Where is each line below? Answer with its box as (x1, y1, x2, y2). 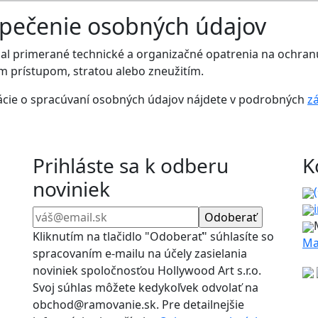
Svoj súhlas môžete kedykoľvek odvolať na (33, 280, 258, 296)
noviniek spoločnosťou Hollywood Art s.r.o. (33, 263, 261, 279)
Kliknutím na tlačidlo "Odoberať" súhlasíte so (33, 229, 274, 245)
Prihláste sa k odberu (33, 152, 229, 180)
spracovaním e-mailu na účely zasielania (33, 246, 247, 262)
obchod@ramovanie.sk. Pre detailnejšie (33, 297, 244, 313)
